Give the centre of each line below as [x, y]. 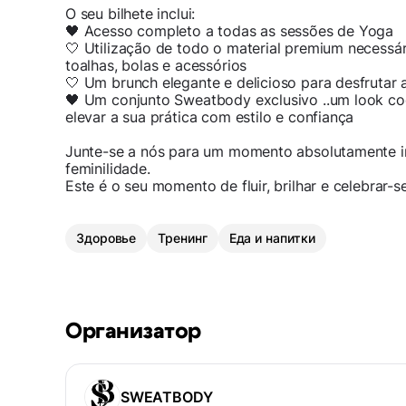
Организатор [133, 331]
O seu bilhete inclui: [130, 13]
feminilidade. [108, 168]
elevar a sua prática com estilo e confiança [210, 116]
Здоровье [106, 237]
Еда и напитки [272, 237]
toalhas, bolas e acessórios [156, 65]
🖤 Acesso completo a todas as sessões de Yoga [230, 30]
